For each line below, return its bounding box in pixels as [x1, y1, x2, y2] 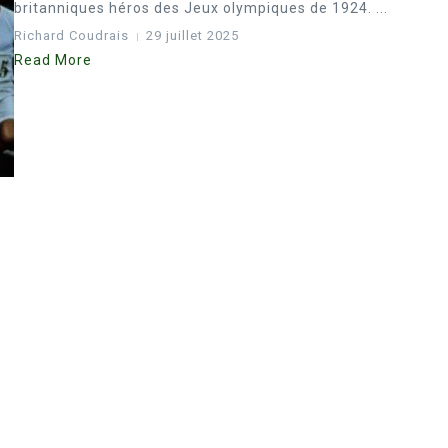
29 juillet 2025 [146, 28, 239, 43]
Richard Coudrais [14, 28, 129, 43]
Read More [14, 52, 92, 68]
